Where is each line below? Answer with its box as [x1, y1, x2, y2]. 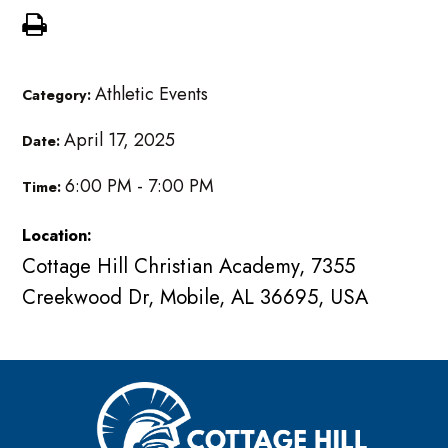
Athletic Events [95, 81, 209, 108]
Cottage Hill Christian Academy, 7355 [22, 251, 356, 282]
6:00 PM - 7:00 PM [65, 173, 215, 200]
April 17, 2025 [64, 127, 176, 154]
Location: [22, 224, 93, 248]
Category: [22, 85, 96, 106]
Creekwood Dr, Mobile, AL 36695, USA [22, 282, 369, 313]
